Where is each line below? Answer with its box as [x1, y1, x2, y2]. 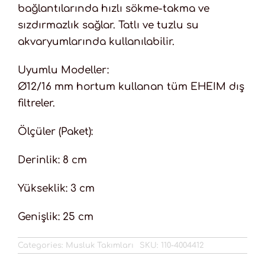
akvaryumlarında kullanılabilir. [17, 36, 174, 48]
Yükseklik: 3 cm [17, 183, 95, 195]
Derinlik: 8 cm [17, 154, 87, 166]
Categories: [17, 241, 66, 250]
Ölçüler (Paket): [17, 126, 93, 138]
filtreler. [17, 98, 55, 109]
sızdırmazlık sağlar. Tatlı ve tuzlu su [17, 20, 199, 31]
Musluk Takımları [65, 241, 134, 250]
